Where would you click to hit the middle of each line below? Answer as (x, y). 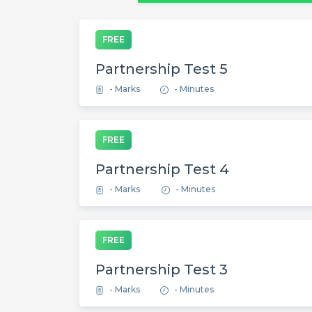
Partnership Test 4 (162, 169)
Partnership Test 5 (162, 69)
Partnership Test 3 (162, 270)
